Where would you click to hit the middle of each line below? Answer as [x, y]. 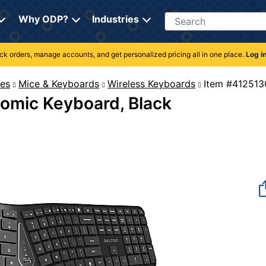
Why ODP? [43, 19]
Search [179, 17]
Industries [115, 19]
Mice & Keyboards [59, 84]
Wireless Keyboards [151, 84]
